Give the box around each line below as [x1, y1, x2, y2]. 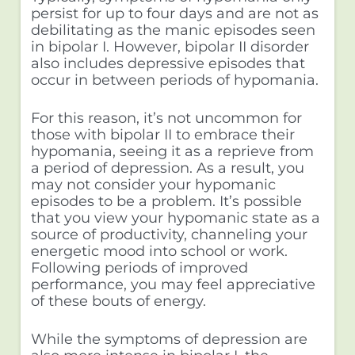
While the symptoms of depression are [30, 330, 307, 349]
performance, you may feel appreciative [30, 276, 315, 294]
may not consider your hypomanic [30, 176, 276, 194]
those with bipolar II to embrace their [30, 126, 295, 144]
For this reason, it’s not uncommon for [30, 109, 302, 128]
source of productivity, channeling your [30, 226, 307, 244]
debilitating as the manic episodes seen [30, 21, 315, 40]
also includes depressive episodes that [30, 55, 305, 73]
